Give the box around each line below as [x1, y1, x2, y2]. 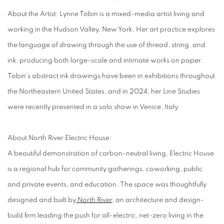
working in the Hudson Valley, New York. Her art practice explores [7, 26, 215, 33]
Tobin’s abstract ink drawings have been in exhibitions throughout [7, 72, 215, 79]
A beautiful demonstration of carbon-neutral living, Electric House [7, 150, 214, 157]
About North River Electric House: [7, 134, 111, 141]
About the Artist [7, 10, 56, 17]
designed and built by [7, 196, 76, 203]
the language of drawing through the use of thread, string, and [7, 41, 205, 48]
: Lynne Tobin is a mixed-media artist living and [56, 10, 204, 17]
